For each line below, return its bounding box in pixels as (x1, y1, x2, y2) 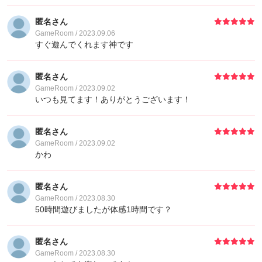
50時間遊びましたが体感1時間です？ (35, 205, 172, 214)
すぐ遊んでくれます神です (35, 40, 133, 49)
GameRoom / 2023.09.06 (35, 29, 115, 37)
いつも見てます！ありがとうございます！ (35, 95, 191, 104)
